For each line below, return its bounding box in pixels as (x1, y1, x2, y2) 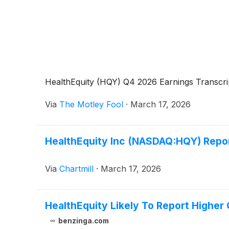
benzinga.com (58, 217, 109, 225)
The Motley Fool (59, 99, 123, 110)
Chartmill (59, 164, 94, 174)
